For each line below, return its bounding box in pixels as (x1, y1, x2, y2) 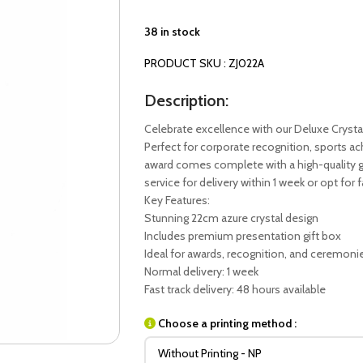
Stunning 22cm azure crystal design (143, 211, 318, 225)
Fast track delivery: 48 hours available (143, 282, 326, 297)
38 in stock (143, 24, 200, 39)
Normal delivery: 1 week (143, 264, 258, 279)
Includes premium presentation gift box (143, 228, 341, 243)
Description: (143, 91, 228, 110)
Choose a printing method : (157, 316, 297, 331)
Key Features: (143, 193, 210, 207)
